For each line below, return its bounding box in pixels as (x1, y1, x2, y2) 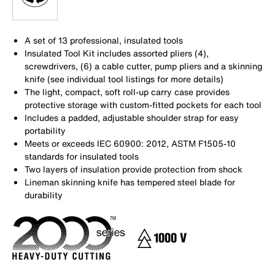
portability (25, 123, 66, 137)
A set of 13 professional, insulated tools (25, 33, 183, 47)
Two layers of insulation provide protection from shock (25, 162, 242, 176)
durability (25, 188, 63, 201)
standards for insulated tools (25, 149, 139, 163)
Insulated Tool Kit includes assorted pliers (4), (25, 46, 209, 60)
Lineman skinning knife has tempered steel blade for (25, 175, 235, 188)
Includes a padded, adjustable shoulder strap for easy (25, 110, 239, 124)
